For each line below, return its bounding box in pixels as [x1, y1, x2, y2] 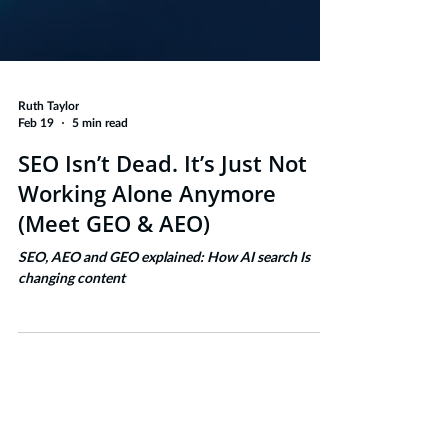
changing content [18, 322, 125, 336]
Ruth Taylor [18, 150, 79, 162]
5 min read [72, 166, 128, 179]
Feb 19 [18, 166, 54, 179]
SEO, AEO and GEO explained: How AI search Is [18, 301, 310, 315]
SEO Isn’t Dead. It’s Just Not [18, 198, 307, 228]
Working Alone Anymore [18, 228, 276, 258]
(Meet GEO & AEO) [18, 258, 210, 288]
